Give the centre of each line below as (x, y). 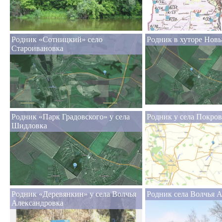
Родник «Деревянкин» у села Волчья (74, 194)
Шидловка (29, 126)
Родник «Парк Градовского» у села (71, 117)
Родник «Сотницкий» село (57, 40)
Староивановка (37, 49)
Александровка (37, 203)
